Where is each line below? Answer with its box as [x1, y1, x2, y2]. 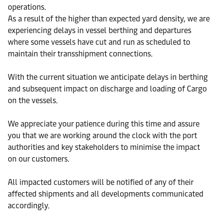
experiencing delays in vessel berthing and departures [8, 26, 191, 35]
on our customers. [8, 154, 70, 163]
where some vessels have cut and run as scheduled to [8, 37, 190, 47]
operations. [8, 2, 46, 12]
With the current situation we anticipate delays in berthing [8, 73, 208, 82]
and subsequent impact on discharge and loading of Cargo [8, 84, 207, 93]
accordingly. [8, 201, 50, 210]
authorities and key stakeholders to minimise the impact [8, 143, 200, 152]
